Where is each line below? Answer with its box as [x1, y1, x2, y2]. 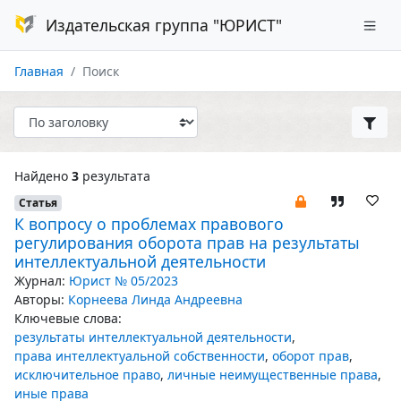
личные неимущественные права [167, 366, 378, 383]
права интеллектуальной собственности [14, 347, 265, 364]
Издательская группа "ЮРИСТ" [45, 14, 282, 36]
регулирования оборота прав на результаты [14, 232, 360, 253]
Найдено [14, 167, 72, 184]
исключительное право [14, 366, 160, 383]
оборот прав [272, 347, 349, 364]
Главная [14, 63, 64, 80]
